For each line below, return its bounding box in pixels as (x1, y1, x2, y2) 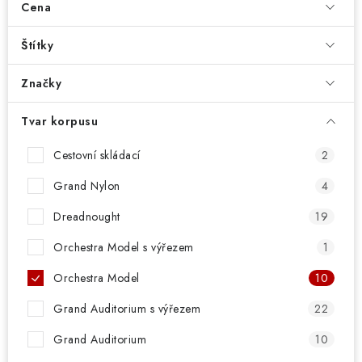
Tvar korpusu (21, 113, 98, 129)
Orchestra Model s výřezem (53, 239, 194, 255)
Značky (21, 75, 61, 91)
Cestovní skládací (53, 147, 141, 163)
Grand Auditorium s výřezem (53, 301, 200, 317)
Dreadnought (53, 208, 120, 225)
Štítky (21, 37, 53, 53)
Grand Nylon (53, 178, 120, 194)
